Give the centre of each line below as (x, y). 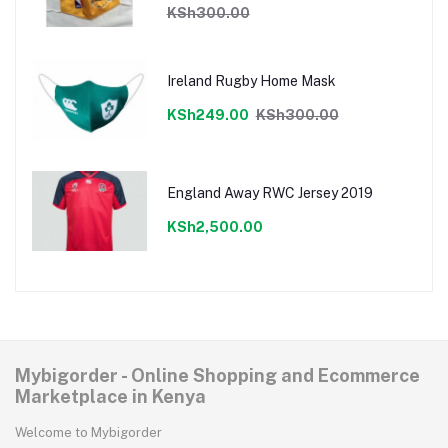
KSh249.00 (207, 114)
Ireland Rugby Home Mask (251, 80)
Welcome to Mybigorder (88, 433)
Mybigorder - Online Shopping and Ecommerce (217, 376)
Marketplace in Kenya (110, 397)
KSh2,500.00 (214, 226)
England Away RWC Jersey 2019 (269, 192)
